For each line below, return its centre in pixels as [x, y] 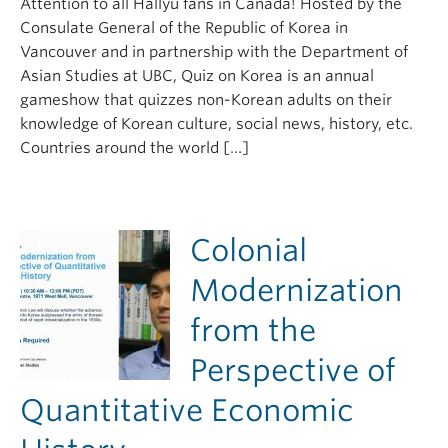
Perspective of [293, 370]
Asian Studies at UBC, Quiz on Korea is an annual [197, 76]
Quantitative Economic [187, 410]
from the [253, 330]
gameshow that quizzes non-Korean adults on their [206, 100]
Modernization [296, 290]
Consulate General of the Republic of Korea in [184, 28]
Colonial [248, 250]
